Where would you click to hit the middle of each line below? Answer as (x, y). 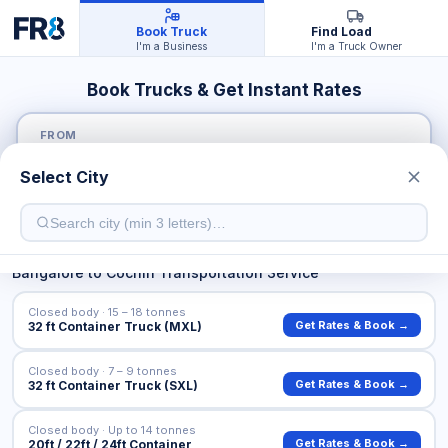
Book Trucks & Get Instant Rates (224, 90)
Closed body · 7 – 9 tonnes (102, 370)
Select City (64, 177)
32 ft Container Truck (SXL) (112, 385)
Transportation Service (237, 272)
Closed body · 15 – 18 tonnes (106, 311)
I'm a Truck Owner (356, 46)
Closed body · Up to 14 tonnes (111, 429)
